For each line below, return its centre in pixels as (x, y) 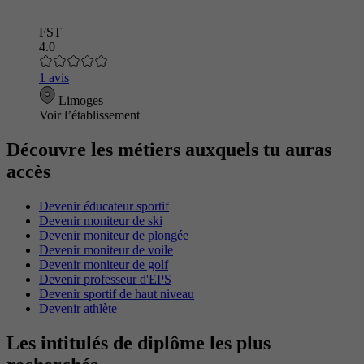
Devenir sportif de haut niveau (117, 293)
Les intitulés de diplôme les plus (139, 342)
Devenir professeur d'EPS (105, 279)
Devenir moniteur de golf (104, 264)
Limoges (79, 101)
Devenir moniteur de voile (106, 249)
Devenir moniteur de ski (101, 220)
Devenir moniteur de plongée (114, 235)
